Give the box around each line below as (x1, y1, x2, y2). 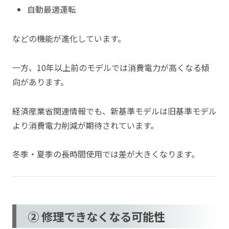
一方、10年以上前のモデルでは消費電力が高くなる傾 (12, 61, 210, 74)
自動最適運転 (27, 3, 77, 16)
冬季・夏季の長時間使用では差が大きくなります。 (12, 148, 199, 161)
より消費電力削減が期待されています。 (12, 119, 158, 131)
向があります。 (12, 75, 68, 88)
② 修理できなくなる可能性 (28, 208, 166, 224)
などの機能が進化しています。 (12, 32, 126, 45)
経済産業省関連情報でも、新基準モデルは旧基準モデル (12, 104, 217, 117)
